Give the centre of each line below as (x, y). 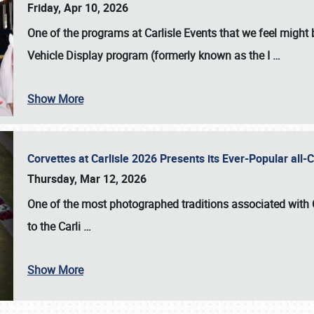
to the (43, 226)
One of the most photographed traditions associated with (170, 204)
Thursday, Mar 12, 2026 (87, 179)
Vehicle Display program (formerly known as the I (150, 55)
